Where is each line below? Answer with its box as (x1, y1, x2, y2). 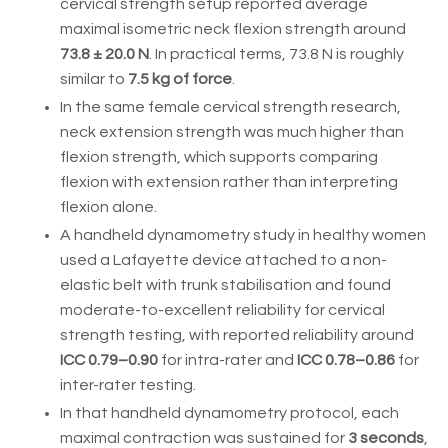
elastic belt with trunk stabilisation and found (60, 277, 391, 294)
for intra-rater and (158, 352, 297, 369)
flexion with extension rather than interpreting (60, 173, 398, 190)
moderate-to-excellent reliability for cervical (60, 302, 385, 319)
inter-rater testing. (60, 377, 196, 394)
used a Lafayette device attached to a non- (60, 252, 387, 269)
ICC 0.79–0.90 (60, 352, 158, 369)
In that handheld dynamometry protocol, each (60, 405, 399, 422)
